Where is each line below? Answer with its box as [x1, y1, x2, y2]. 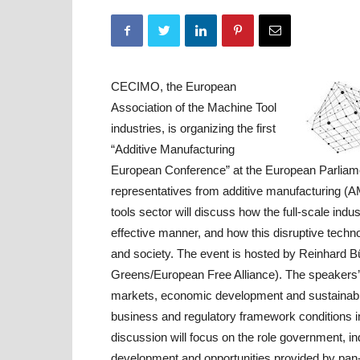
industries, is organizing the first [111, 121, 276, 135]
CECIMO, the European [111, 80, 236, 93]
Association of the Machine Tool [111, 100, 276, 114]
